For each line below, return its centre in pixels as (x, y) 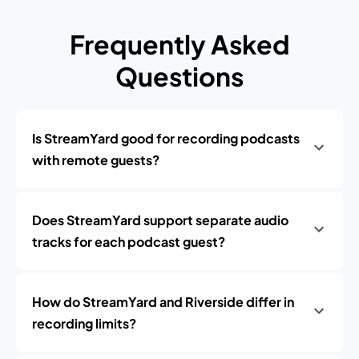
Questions (179, 76)
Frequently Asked (179, 44)
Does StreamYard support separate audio (160, 220)
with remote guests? (96, 160)
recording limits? (84, 323)
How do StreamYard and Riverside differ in (163, 302)
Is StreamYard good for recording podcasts (166, 138)
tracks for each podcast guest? (129, 242)
